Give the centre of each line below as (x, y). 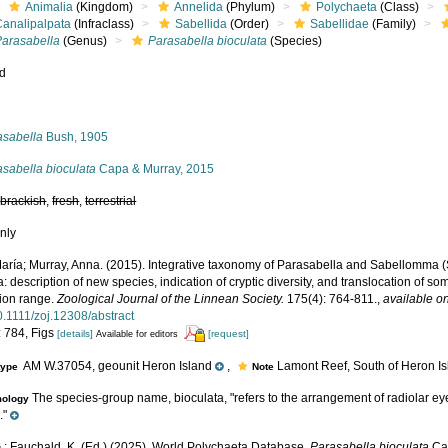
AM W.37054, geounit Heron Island (117, 366)
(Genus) (84, 41)
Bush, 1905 (76, 137)
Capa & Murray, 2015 (155, 169)
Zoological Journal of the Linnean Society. (171, 299)
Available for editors (137, 334)
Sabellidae (340, 24)
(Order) (248, 24)
